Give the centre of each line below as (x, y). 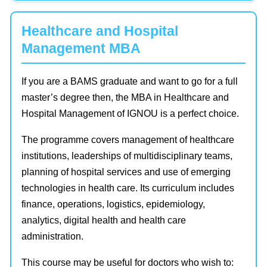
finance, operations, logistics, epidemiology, (113, 204)
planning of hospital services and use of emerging (126, 172)
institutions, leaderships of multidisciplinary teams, (127, 156)
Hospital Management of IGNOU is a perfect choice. (130, 113)
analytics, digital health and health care (104, 220)
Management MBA (81, 48)
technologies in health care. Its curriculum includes (128, 188)
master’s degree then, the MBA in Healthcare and (125, 97)
